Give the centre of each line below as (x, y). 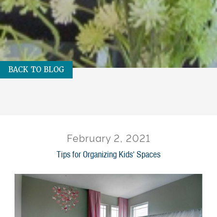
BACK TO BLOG (36, 70)
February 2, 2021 (108, 138)
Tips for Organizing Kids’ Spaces (108, 154)
